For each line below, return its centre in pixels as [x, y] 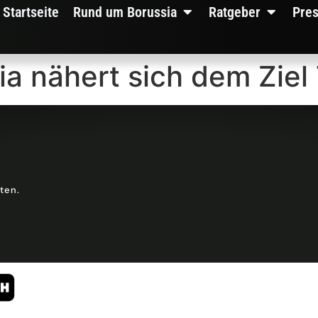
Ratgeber [235, 12]
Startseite [31, 12]
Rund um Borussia [125, 12]
